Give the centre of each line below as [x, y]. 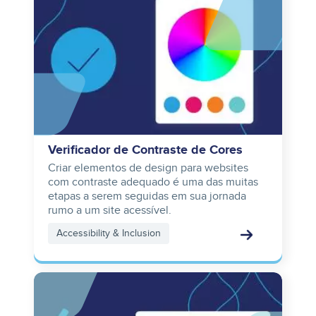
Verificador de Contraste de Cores [145, 151]
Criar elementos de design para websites [148, 168]
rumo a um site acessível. [110, 211]
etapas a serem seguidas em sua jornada [147, 196]
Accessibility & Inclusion [109, 233]
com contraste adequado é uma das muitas [153, 182]
